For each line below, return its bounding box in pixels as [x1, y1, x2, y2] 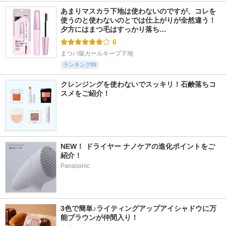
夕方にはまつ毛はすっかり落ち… [61, 25, 166, 33]
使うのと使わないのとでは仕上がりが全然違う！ [61, 16, 216, 24]
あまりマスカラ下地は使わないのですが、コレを [61, 7, 216, 15]
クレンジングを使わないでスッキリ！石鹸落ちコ [61, 80, 216, 88]
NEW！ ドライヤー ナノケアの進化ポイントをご [61, 142, 215, 150]
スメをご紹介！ [61, 89, 110, 97]
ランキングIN [63, 62, 96, 68]
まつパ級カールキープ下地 [61, 50, 133, 57]
